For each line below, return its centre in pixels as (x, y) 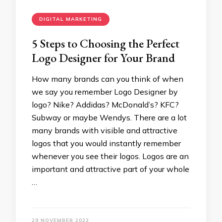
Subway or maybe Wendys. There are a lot (109, 117)
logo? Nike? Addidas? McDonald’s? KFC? (105, 105)
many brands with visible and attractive (105, 130)
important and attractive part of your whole (111, 169)
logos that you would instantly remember (106, 143)
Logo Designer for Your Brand (103, 58)
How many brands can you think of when (108, 79)
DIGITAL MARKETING (71, 19)
